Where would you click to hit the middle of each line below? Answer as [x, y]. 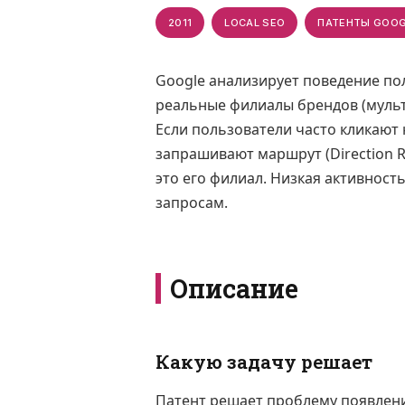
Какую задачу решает [264, 361]
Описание [234, 288]
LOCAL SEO [255, 23]
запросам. [192, 202]
